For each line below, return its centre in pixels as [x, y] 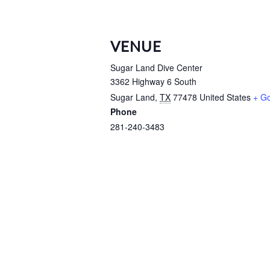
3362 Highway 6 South [153, 81]
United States [225, 97]
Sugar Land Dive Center [156, 67]
